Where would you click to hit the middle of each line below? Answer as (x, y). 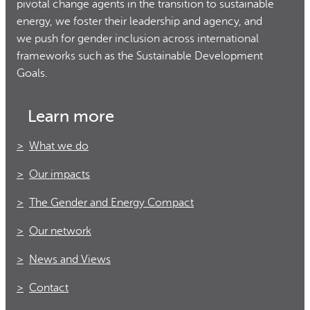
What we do (59, 146)
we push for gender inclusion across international (138, 38)
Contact (49, 288)
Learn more (71, 117)
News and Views (70, 260)
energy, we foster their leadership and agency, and (139, 21)
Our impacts (60, 175)
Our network (60, 231)
